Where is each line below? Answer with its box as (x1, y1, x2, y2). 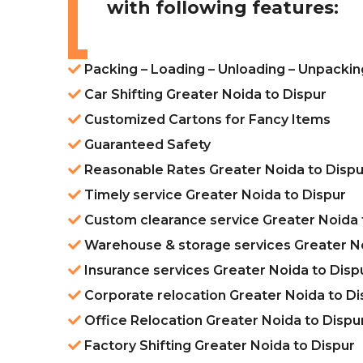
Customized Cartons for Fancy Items (81, 112, 331, 128)
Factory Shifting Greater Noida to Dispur (81, 338, 355, 354)
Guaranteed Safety (81, 137, 211, 153)
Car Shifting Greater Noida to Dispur (81, 87, 327, 103)
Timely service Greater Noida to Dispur (81, 187, 346, 203)
